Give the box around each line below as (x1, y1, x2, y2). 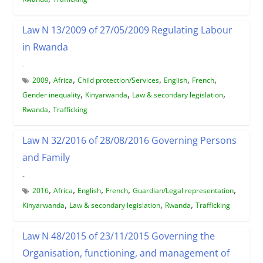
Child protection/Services (77, 75, 159, 85)
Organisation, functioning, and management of (22, 246, 230, 259)
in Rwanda (22, 40, 68, 53)
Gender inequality (22, 89, 80, 100)
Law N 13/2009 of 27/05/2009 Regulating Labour (22, 23, 232, 36)
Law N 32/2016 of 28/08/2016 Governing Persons (22, 133, 237, 147)
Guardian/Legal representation (132, 185, 234, 195)
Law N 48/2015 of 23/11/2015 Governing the (22, 229, 215, 242)
